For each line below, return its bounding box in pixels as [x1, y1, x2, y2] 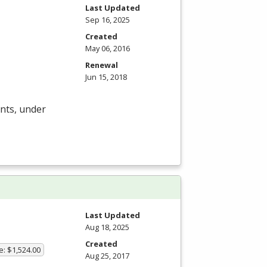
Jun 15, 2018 [85, 71, 127, 82]
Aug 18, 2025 [85, 222, 129, 233]
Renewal [85, 59, 118, 70]
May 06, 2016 [85, 42, 130, 54]
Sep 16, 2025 [85, 14, 130, 25]
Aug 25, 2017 [85, 250, 129, 262]
